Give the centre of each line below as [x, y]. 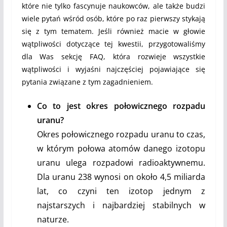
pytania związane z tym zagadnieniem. [87, 82]
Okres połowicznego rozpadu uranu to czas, [121, 135]
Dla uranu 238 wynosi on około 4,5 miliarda [121, 177]
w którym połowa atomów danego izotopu [121, 149]
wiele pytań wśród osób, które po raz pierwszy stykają [113, 19]
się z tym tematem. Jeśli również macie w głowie [113, 31]
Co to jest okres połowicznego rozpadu [121, 106]
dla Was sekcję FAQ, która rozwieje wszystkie [113, 57]
